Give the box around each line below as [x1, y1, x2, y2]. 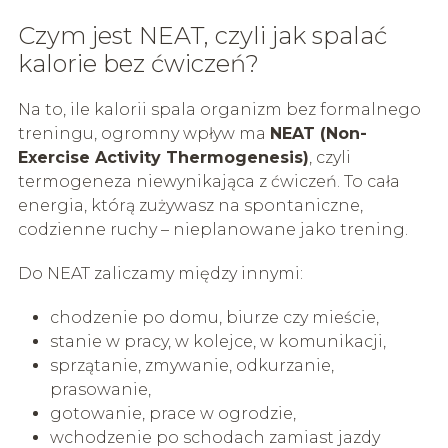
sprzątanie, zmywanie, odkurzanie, [49, 355, 334, 375]
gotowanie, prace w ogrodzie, [49, 403, 296, 423]
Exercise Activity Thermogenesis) [17, 147, 309, 167]
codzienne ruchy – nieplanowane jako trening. [17, 219, 408, 239]
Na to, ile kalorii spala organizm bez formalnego [17, 99, 421, 119]
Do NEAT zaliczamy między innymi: [17, 263, 303, 283]
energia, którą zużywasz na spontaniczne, [17, 195, 363, 215]
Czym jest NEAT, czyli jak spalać [17, 20, 387, 50]
